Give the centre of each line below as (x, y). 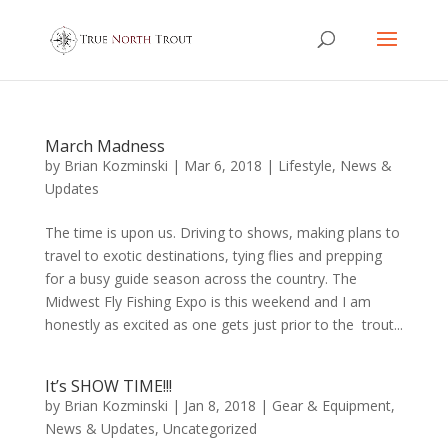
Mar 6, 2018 (222, 165)
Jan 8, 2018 (219, 405)
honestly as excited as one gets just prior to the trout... (223, 324)
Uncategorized (209, 428)
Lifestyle (304, 165)
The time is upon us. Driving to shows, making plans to (222, 232)
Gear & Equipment (331, 405)
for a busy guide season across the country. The (200, 278)
